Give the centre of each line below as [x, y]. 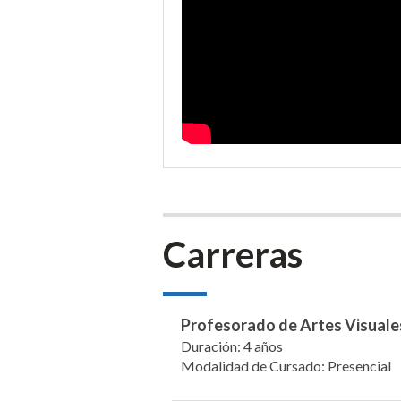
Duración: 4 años [232, 346]
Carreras [233, 254]
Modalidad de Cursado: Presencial [286, 366]
